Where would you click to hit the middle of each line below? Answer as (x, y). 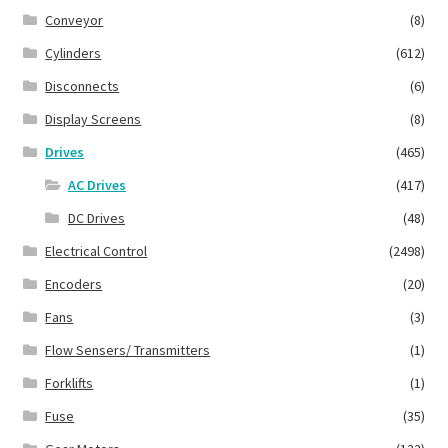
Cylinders (73, 53)
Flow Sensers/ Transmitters (128, 350)
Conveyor (74, 20)
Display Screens (93, 119)
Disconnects (82, 86)
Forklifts (69, 383)
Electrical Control (96, 251)
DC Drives (96, 218)
